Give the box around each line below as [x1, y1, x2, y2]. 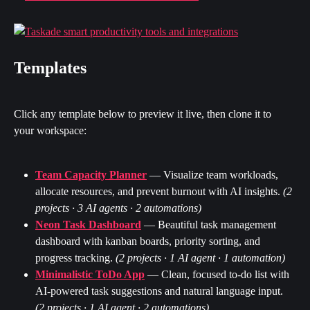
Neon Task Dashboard [35, 219, 141, 231]
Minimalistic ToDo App [35, 268, 145, 281]
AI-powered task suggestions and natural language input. [35, 285, 286, 298]
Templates [14, 59, 86, 77]
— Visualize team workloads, [147, 169, 281, 181]
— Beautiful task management [141, 219, 279, 231]
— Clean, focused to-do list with [145, 268, 292, 281]
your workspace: [14, 124, 86, 136]
